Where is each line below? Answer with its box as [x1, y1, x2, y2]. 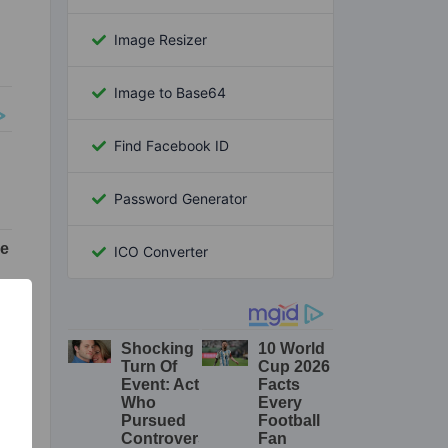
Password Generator [114, 189, 247, 207]
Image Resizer [114, 30, 207, 48]
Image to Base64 [114, 83, 226, 101]
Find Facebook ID [114, 136, 229, 154]
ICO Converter [114, 242, 208, 260]
